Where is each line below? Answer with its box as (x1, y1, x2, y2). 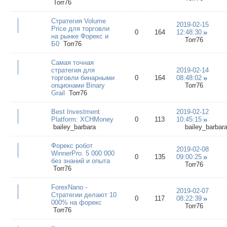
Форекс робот (51, 141, 93, 149)
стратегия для (51, 66, 95, 74)
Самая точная (51, 58, 94, 66)
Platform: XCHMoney (51, 115, 113, 123)
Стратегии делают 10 (51, 191, 117, 199)
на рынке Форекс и (51, 32, 108, 40)
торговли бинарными (51, 73, 115, 82)
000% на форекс (51, 198, 102, 206)
